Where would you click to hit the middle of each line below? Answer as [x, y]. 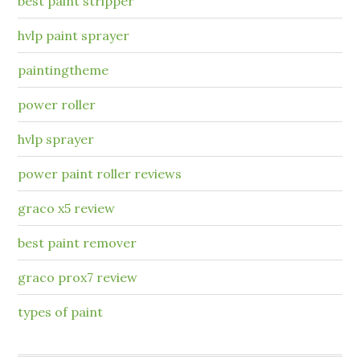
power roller [57, 104]
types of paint [61, 311]
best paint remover [78, 242]
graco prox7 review [78, 277]
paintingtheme [63, 70]
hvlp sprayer [56, 139]
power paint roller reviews [100, 173]
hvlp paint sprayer [74, 35]
